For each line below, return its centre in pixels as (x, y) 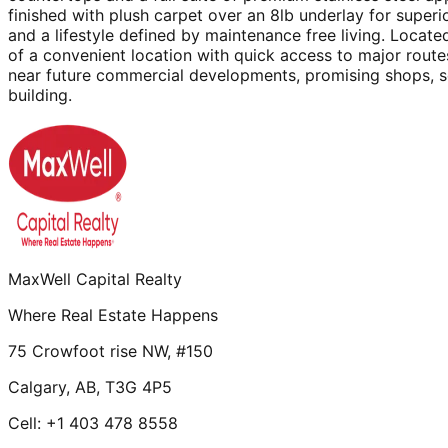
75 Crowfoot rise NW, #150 (110, 350)
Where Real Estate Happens (113, 314)
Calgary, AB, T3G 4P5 (90, 386)
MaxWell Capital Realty (95, 278)
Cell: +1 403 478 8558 (93, 422)
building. (40, 94)
